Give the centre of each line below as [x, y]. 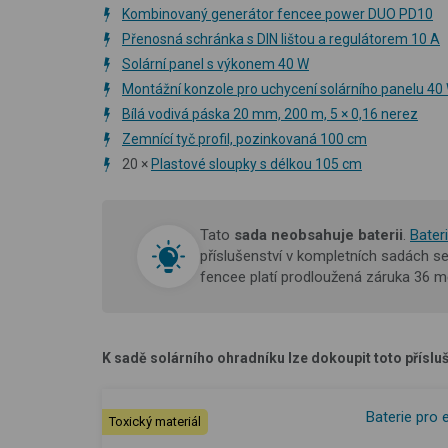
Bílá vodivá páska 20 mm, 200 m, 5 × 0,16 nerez [270, 113]
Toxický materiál [155, 421]
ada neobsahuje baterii [322, 234]
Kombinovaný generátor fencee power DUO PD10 [277, 13]
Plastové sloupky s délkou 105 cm [256, 163]
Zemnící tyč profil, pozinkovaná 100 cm [244, 138]
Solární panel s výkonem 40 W [215, 63]
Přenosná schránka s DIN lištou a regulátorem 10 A [281, 38]
